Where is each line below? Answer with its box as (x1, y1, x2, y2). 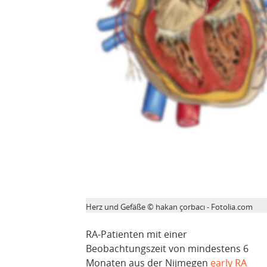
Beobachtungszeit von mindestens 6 (86, 242, 249, 256)
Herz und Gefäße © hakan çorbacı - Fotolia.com (86, 201, 253, 213)
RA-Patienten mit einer (86, 228, 187, 241)
